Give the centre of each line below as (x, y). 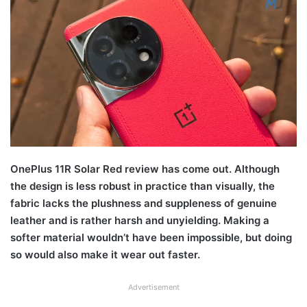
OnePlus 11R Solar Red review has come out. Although (145, 169)
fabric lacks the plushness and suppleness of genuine (144, 203)
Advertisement (153, 287)
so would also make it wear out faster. (105, 254)
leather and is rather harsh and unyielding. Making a (140, 220)
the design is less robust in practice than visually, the (143, 186)
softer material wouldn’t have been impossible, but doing (151, 237)
